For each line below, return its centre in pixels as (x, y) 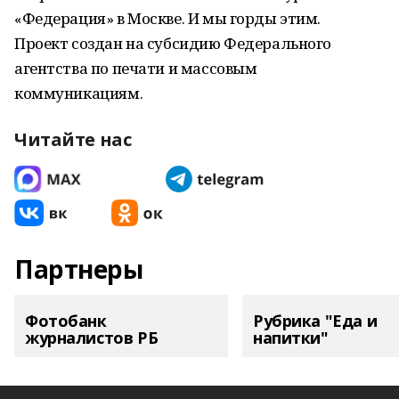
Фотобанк (66, 321)
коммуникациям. (79, 93)
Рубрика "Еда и (315, 321)
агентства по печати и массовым (136, 68)
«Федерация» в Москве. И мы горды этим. (168, 18)
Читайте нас (73, 139)
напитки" (291, 338)
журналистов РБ (92, 338)
